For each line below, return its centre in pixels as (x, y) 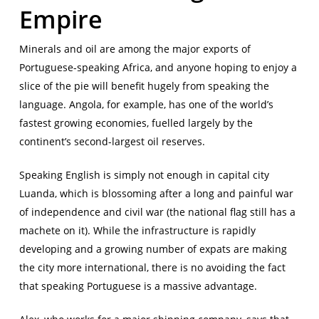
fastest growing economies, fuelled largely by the (136, 123)
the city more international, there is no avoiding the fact (152, 268)
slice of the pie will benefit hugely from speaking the (144, 86)
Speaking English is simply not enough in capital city (144, 175)
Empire (61, 20)
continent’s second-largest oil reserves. (112, 142)
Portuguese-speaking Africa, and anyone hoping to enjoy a (158, 68)
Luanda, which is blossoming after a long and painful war (156, 194)
